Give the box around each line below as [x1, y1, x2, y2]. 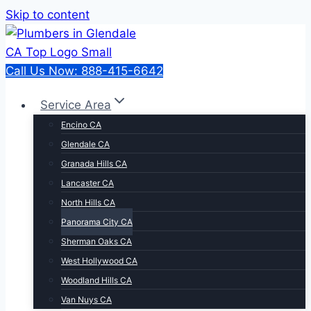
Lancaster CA [61, 178, 114, 188]
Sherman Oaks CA [61, 236, 132, 246]
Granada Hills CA [61, 158, 127, 169]
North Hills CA [61, 197, 115, 208]
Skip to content [6, 8, 90, 22]
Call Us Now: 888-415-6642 [6, 64, 163, 78]
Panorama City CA [61, 217, 133, 227]
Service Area [40, 98, 112, 112]
